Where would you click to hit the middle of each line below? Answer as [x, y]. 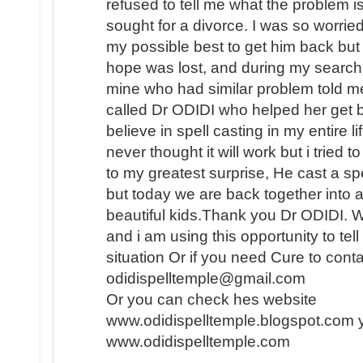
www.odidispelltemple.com [198, 342]
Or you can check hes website [211, 300]
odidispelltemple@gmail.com [206, 279]
